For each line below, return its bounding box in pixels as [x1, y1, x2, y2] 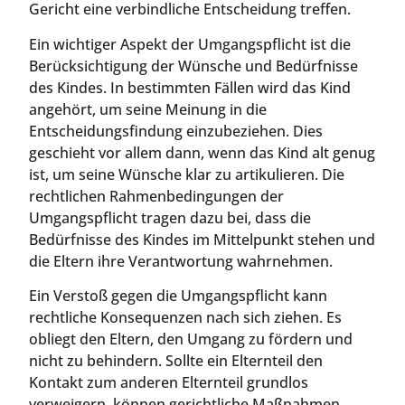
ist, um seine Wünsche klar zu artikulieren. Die [29, 164, 344, 184]
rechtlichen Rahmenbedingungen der [29, 185, 284, 206]
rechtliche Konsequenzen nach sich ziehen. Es [29, 306, 342, 327]
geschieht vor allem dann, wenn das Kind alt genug [29, 142, 375, 163]
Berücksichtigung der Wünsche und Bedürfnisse [29, 55, 358, 76]
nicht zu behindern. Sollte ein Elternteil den [29, 350, 323, 371]
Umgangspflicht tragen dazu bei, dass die [29, 207, 311, 228]
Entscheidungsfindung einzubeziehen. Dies [29, 120, 323, 141]
